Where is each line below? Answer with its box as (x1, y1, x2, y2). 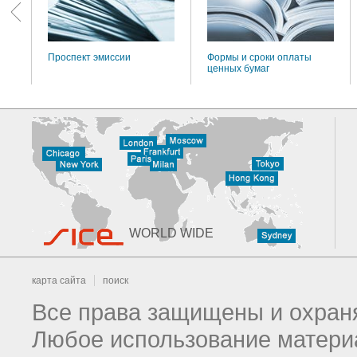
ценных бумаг (207, 63, 269, 74)
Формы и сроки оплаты (207, 52, 312, 63)
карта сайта (32, 275, 86, 286)
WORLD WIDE (129, 226, 214, 240)
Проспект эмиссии (48, 52, 131, 63)
